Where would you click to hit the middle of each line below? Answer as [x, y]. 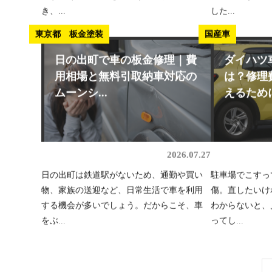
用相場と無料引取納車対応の [125, 80]
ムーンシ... [81, 97]
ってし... [227, 224]
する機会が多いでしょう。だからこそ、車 [122, 209]
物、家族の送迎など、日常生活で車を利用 [122, 194]
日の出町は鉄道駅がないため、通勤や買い [122, 178]
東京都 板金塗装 [69, 38]
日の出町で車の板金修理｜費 [125, 64]
